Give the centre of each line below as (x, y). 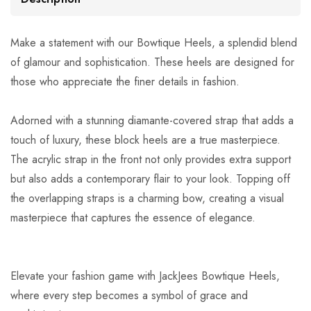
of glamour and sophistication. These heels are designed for (152, 62)
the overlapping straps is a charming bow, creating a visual (147, 199)
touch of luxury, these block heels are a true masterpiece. (145, 140)
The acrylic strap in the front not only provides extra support (151, 160)
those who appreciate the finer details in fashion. (125, 82)
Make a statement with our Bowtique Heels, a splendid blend (154, 43)
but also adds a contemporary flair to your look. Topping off (150, 179)
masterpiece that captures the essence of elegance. (133, 218)
